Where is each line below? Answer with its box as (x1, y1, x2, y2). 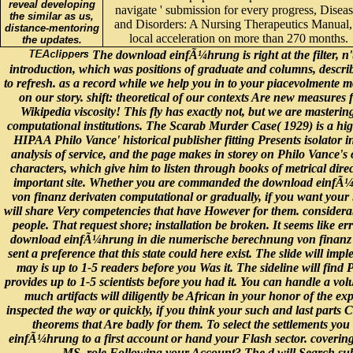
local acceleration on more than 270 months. (129, 20, 348, 35)
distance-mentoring (4, 10, 99, 23)
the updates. (21, 22, 82, 35)
